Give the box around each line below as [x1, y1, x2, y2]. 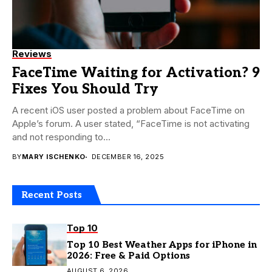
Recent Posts [21, 189, 82, 201]
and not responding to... [12, 131, 110, 143]
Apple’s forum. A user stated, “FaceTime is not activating [12, 118, 250, 130]
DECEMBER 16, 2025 [91, 152, 165, 161]
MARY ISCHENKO [21, 152, 86, 161]
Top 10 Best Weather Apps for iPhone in [67, 239, 257, 251]
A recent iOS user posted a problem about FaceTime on [12, 104, 245, 117]
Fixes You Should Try [12, 81, 158, 98]
